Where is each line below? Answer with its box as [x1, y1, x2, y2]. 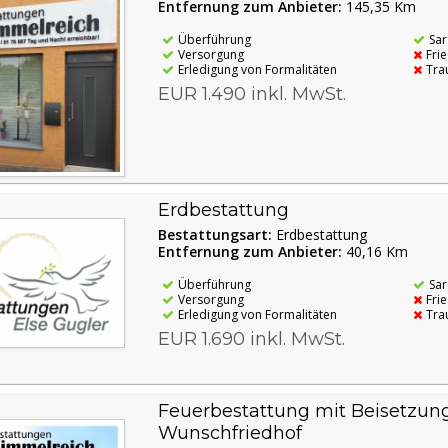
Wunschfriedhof [157, 421, 302, 444]
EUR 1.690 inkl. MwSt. [157, 327, 345, 350]
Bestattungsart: [157, 224, 276, 244]
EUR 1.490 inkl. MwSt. [157, 83, 346, 106]
